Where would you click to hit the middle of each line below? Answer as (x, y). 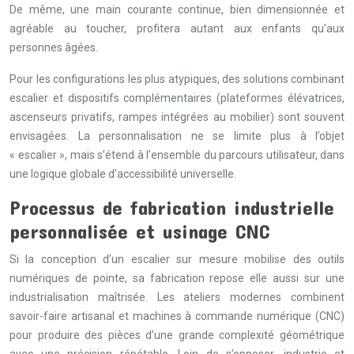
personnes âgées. (54, 47)
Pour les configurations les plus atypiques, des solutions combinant (177, 79)
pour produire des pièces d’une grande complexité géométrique (177, 335)
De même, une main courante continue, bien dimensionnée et (177, 9)
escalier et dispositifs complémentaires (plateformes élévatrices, (177, 98)
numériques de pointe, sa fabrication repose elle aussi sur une (177, 278)
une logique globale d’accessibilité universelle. (123, 174)
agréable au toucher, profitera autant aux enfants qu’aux (177, 28)
